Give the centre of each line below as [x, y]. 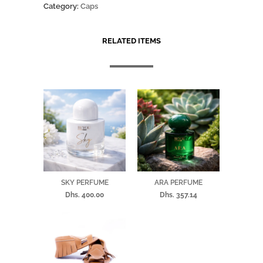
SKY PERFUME [85, 182]
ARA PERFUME [178, 182]
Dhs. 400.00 [85, 195]
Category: [61, 6]
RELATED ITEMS [131, 41]
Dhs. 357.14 [178, 195]
